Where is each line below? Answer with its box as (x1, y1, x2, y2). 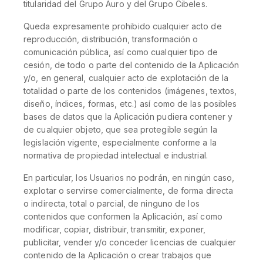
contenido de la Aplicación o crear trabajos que (23, 250, 211, 260)
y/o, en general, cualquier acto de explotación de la (23, 73, 229, 83)
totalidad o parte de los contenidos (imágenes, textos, (23, 86, 237, 96)
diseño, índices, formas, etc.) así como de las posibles (23, 99, 237, 109)
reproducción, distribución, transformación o (23, 34, 198, 44)
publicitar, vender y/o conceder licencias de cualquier (23, 237, 237, 247)
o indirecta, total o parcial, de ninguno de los (23, 198, 200, 208)
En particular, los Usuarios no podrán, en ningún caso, (23, 173, 235, 183)
